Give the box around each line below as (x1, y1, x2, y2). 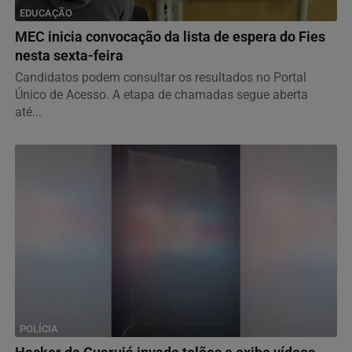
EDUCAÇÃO (20, 6, 72, 19)
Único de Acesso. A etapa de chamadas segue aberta (15, 86, 308, 102)
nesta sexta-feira (15, 47, 123, 64)
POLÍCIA (20, 322, 58, 335)
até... (15, 104, 42, 119)
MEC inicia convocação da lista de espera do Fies (15, 28, 325, 45)
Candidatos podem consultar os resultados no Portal (15, 69, 306, 85)
